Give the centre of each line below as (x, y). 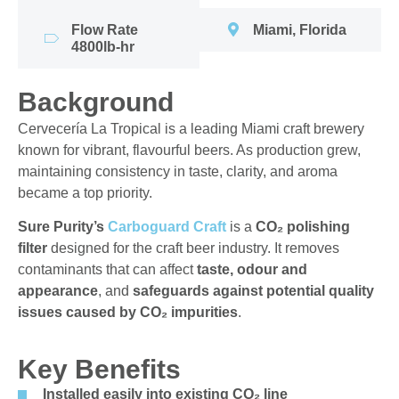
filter (33, 248)
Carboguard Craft (167, 227)
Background (96, 102)
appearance (58, 291)
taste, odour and (252, 270)
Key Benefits (99, 370)
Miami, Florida (300, 29)
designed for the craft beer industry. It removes (193, 248)
